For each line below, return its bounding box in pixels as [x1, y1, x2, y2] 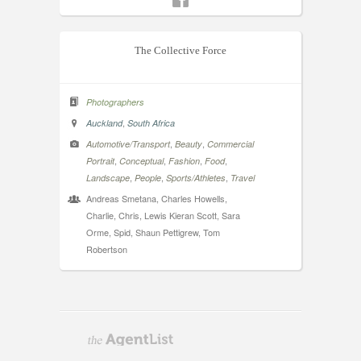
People [135, 171, 161, 184]
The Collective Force [135, 44, 226, 56]
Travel [230, 171, 255, 184]
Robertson [86, 242, 127, 255]
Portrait [86, 154, 114, 167]
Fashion [168, 154, 200, 167]
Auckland [86, 116, 122, 129]
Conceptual [119, 154, 164, 167]
